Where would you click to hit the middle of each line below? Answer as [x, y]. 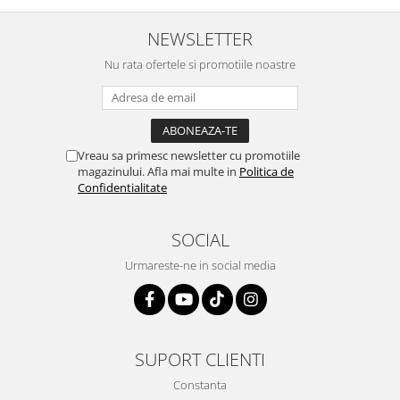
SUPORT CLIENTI [200, 359]
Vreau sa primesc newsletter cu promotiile [189, 156]
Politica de [267, 172]
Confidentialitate [122, 188]
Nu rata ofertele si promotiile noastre [200, 65]
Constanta [200, 385]
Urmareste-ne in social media [200, 266]
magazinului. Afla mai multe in [158, 172]
